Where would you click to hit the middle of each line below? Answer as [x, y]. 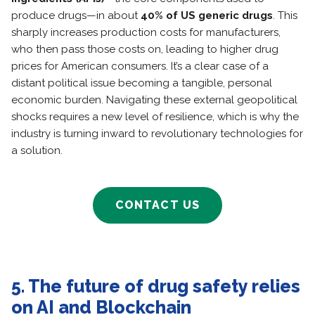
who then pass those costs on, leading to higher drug [145, 49]
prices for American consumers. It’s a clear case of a [140, 66]
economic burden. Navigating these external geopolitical [154, 100]
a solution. [37, 150]
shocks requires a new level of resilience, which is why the [155, 117]
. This [285, 15]
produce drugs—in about [76, 15]
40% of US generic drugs [207, 15]
